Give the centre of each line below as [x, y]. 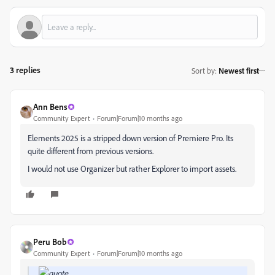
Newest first [239, 70]
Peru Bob [50, 242]
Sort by [203, 70]
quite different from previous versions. [91, 151]
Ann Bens [50, 107]
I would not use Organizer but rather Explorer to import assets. [132, 168]
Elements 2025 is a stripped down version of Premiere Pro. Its [130, 138]
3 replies [25, 70]
